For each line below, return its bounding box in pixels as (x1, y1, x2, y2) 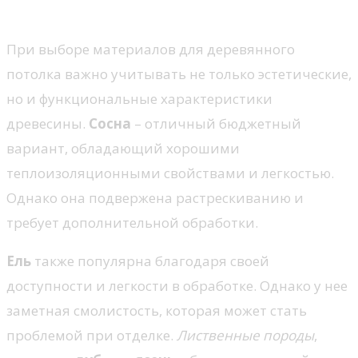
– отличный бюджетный (131, 113, 301, 133)
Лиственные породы (177, 325, 314, 344)
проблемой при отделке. (6, 325, 177, 344)
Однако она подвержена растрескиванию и (6, 188, 304, 207)
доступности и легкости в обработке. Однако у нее (6, 276, 348, 295)
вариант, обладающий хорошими (6, 138, 240, 157)
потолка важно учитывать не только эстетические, (6, 64, 352, 83)
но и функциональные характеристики (6, 89, 272, 108)
